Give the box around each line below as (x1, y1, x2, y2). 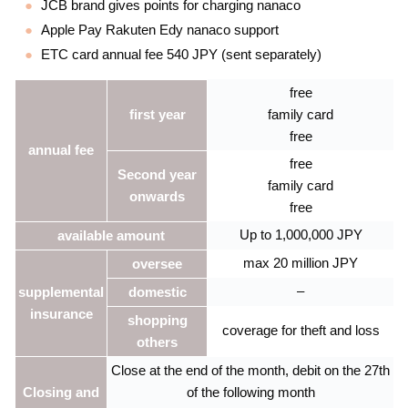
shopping (127, 312, 188, 329)
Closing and (23, 384, 99, 401)
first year (128, 107, 186, 123)
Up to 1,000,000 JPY (239, 227, 362, 243)
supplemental (18, 284, 104, 301)
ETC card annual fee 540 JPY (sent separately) (40, 46, 321, 63)
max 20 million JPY (243, 255, 358, 271)
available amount (57, 228, 165, 244)
